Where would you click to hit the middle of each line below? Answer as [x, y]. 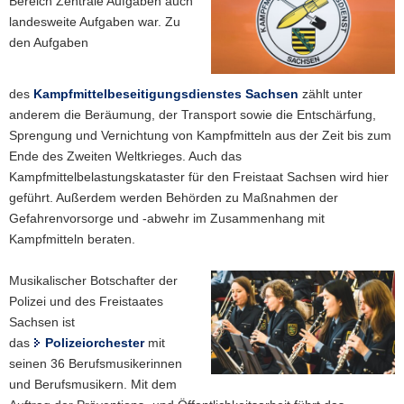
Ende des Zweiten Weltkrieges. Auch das [125, 156]
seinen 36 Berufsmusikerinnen [96, 364]
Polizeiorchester [96, 343]
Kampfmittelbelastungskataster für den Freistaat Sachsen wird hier [199, 177]
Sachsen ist [42, 322]
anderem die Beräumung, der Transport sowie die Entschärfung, [193, 115]
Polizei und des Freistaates [86, 302]
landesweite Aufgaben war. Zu [95, 22]
